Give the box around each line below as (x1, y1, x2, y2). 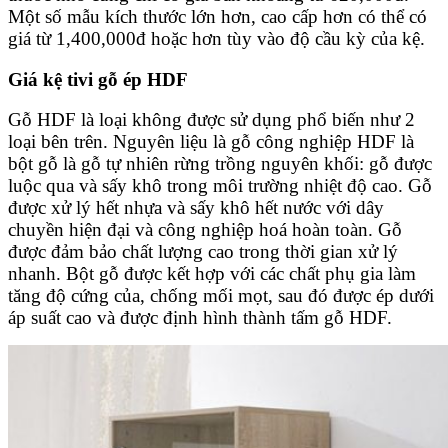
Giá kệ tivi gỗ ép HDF (8, 68, 188, 90)
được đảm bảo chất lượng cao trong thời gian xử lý (8, 241, 398, 263)
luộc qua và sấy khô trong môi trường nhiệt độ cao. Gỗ (8, 175, 432, 197)
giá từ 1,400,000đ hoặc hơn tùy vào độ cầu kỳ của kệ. (8, 27, 430, 49)
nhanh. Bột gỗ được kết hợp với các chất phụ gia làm (8, 263, 416, 285)
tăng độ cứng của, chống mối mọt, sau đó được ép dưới (8, 285, 434, 307)
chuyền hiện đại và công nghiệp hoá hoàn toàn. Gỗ (8, 219, 402, 241)
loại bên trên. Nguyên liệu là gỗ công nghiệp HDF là (8, 131, 414, 153)
